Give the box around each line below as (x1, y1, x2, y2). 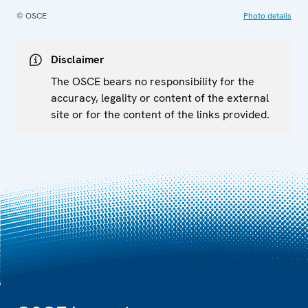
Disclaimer (51, 52, 104, 67)
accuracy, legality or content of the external (51, 90, 269, 105)
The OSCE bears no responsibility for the (51, 74, 254, 89)
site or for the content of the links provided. (51, 107, 269, 122)
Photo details (243, 10, 291, 21)
